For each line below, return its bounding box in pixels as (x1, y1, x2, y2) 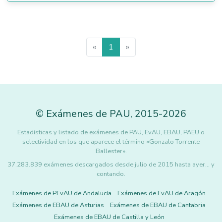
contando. (97, 169, 125, 178)
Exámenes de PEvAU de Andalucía (12, 189, 111, 198)
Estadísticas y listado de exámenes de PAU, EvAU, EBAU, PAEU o (17, 128, 205, 137)
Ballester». (95, 147, 127, 156)
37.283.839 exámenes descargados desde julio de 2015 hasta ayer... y (7, 160, 215, 169)
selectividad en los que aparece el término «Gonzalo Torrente (22, 137, 200, 146)
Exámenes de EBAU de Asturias (12, 201, 104, 210)
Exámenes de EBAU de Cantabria (110, 201, 206, 210)
